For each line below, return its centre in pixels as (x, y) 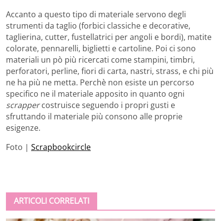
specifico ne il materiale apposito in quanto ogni (95, 94)
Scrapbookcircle (61, 147)
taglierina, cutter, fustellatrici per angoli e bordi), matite (109, 37)
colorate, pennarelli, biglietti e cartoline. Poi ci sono (101, 49)
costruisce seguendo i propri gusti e (107, 105)
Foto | (18, 147)
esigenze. (23, 128)
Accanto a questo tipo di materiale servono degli (96, 15)
